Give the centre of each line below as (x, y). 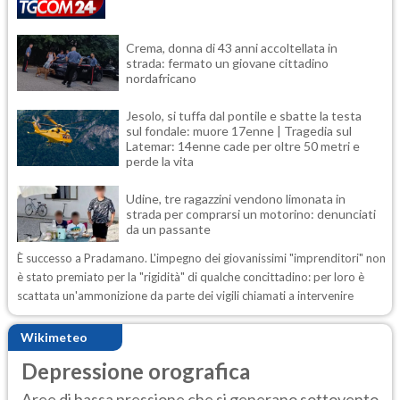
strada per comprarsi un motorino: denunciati (251, 213)
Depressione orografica (136, 371)
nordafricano (161, 78)
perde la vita (160, 161)
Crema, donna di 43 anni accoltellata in (232, 47)
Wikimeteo (54, 337)
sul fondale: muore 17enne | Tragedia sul (239, 130)
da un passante (168, 229)
